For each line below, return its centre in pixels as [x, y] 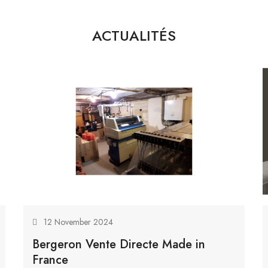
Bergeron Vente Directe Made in [119, 244]
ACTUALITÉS [134, 35]
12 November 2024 [78, 222]
